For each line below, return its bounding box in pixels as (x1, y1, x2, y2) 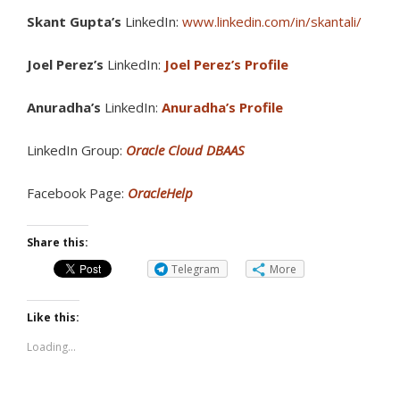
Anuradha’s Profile (162, 98, 283, 116)
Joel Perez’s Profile (164, 55, 288, 73)
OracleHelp (128, 184, 193, 202)
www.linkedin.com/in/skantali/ (182, 12, 362, 30)
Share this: (27, 235, 88, 250)
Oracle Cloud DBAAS (126, 141, 245, 159)
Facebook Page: (27, 184, 128, 202)
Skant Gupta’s (27, 12, 121, 30)
